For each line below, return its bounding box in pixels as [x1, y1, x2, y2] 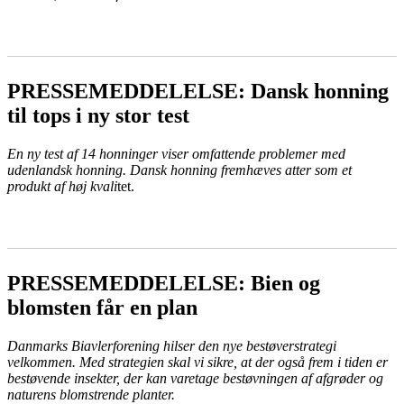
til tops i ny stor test [7, 104, 189, 128]
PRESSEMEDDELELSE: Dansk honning [7, 79, 389, 104]
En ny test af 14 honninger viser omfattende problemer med [7, 146, 345, 162]
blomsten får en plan [7, 296, 197, 320]
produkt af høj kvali [7, 179, 117, 195]
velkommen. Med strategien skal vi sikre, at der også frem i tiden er [7, 354, 388, 371]
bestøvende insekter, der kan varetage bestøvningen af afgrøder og [7, 371, 383, 387]
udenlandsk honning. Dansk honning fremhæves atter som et [7, 162, 352, 179]
